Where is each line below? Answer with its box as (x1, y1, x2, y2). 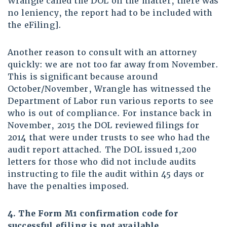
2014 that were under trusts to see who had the (8, 132, 210, 143)
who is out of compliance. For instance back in (8, 108, 212, 119)
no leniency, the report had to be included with (8, 8, 213, 19)
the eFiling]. (8, 20, 62, 31)
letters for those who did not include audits (8, 157, 197, 168)
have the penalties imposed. (8, 181, 130, 192)
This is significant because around (8, 71, 158, 83)
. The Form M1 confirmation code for (13, 208, 178, 219)
